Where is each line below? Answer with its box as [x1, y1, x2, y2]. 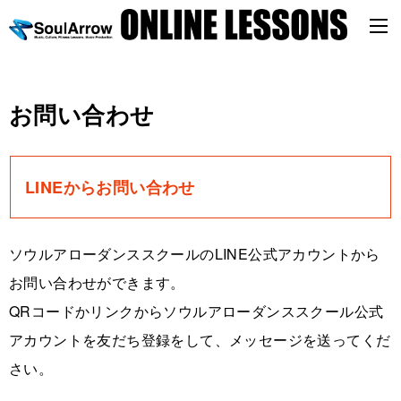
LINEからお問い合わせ [25, 175, 195, 199]
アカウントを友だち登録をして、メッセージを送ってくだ [9, 328, 391, 350]
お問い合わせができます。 [9, 271, 185, 293]
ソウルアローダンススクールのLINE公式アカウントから [9, 243, 380, 264]
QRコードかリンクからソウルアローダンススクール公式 [9, 300, 384, 321]
